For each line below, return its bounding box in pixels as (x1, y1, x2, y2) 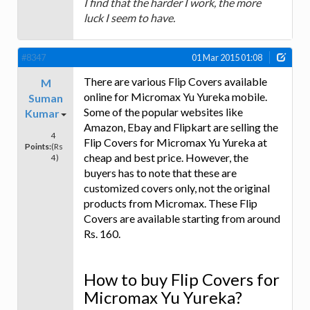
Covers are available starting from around (84, 212, 280, 226)
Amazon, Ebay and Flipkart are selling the (84, 120, 278, 134)
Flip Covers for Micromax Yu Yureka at (84, 136, 267, 149)
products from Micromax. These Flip (84, 197, 257, 210)
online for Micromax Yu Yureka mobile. (84, 90, 267, 104)
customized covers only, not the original (84, 181, 270, 195)
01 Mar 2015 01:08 (192, 52, 262, 64)
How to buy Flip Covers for (84, 269, 280, 290)
